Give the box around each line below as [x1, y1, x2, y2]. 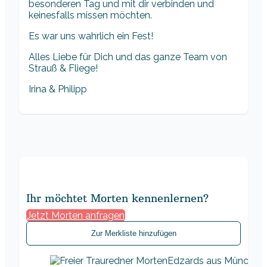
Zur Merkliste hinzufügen [91, 229, 176, 238]
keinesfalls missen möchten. [29, 10, 152, 21]
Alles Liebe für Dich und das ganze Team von [29, 51, 227, 63]
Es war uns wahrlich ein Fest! [29, 30, 153, 42]
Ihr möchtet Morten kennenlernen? [26, 191, 209, 206]
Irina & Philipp [29, 83, 87, 95]
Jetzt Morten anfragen [27, 210, 125, 222]
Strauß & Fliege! [29, 63, 98, 74]
